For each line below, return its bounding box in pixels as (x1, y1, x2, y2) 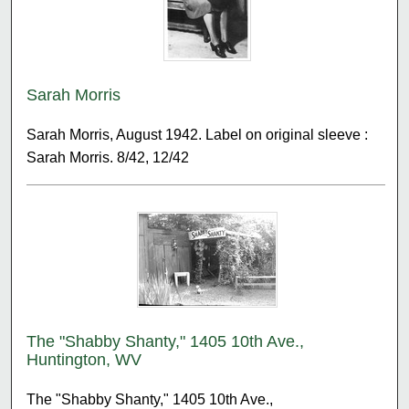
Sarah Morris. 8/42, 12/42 (26, 149, 190, 165)
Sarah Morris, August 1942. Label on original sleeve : (26, 126, 369, 142)
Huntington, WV (26, 350, 142, 369)
